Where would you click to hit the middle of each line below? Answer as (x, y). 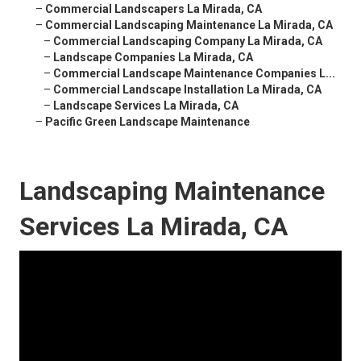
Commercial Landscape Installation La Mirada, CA (187, 90)
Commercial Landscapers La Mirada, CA (154, 9)
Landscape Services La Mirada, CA (146, 106)
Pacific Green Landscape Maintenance (147, 122)
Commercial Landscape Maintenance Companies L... (194, 74)
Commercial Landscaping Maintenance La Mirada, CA (189, 25)
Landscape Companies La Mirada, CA (153, 58)
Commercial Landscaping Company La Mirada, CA (188, 41)
